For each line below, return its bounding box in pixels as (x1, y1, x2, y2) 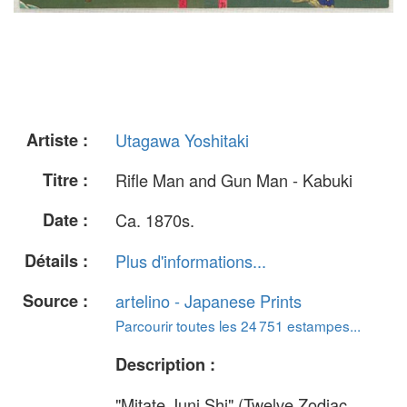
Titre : (43, 168, 88, 193)
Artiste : (26, 128, 88, 152)
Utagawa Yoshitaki (115, 128, 249, 152)
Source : (23, 288, 88, 313)
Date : (43, 208, 88, 233)
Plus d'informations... (115, 248, 266, 273)
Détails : (25, 248, 88, 273)
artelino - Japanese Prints (115, 288, 302, 313)
